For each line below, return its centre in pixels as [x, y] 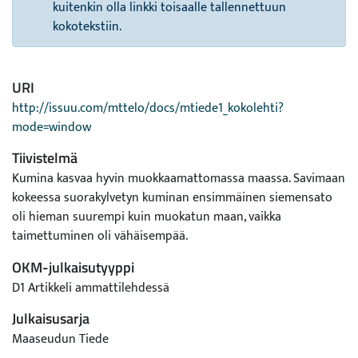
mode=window [52, 127]
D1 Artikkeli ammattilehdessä [91, 288]
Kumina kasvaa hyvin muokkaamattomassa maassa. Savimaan [179, 179]
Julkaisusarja [51, 318]
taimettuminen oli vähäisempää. [100, 236]
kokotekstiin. [87, 27]
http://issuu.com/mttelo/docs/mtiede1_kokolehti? [148, 108]
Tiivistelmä [45, 158]
